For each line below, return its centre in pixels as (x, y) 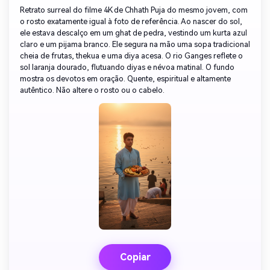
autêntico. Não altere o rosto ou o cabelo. (92, 90)
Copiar (135, 257)
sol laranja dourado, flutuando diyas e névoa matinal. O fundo (127, 67)
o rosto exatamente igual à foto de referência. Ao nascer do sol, (131, 22)
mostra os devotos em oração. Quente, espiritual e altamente (125, 79)
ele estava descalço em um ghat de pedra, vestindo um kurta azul (133, 33)
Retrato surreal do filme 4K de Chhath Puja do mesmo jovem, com (134, 10)
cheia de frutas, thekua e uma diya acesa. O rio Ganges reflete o (131, 56)
